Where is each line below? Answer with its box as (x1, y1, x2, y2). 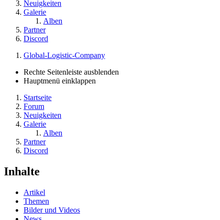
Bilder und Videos (24, 205, 80, 214)
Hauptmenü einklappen (24, 76, 96, 85)
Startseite (24, 93, 52, 102)
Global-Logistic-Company (24, 51, 105, 59)
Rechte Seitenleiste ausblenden (24, 67, 119, 76)
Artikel (24, 188, 45, 196)
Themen (24, 196, 49, 205)
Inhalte (4, 165, 40, 178)
